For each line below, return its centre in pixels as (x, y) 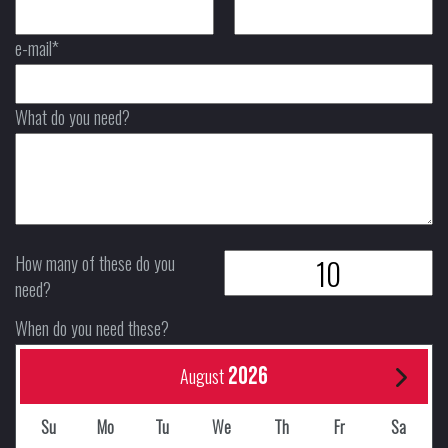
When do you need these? (92, 328)
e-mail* (37, 48)
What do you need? (72, 117)
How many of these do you (95, 263)
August (202, 375)
